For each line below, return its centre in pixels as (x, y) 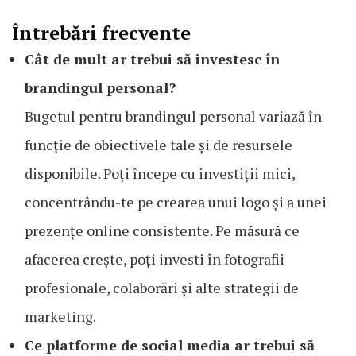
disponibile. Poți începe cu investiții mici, (160, 174)
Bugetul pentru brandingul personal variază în (173, 116)
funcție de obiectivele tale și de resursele (159, 145)
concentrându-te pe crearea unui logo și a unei (176, 202)
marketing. (60, 317)
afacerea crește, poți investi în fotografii (155, 259)
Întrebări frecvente (101, 33)
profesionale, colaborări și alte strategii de (162, 288)
